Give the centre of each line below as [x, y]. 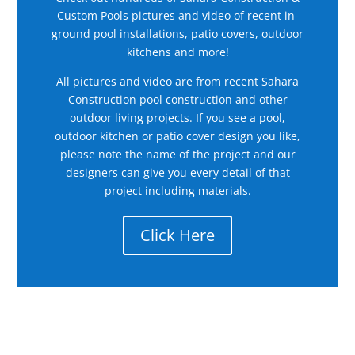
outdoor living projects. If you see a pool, [177, 117]
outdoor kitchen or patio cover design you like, [177, 136]
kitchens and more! [177, 52]
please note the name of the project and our [177, 154]
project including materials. [177, 190]
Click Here [177, 235]
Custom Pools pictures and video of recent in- [177, 15]
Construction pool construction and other [177, 99]
